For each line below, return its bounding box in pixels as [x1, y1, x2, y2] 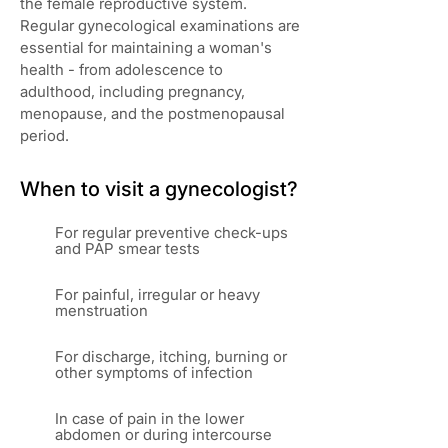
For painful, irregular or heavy [54, 285, 260, 304]
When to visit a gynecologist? [20, 177, 298, 201]
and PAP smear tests [54, 239, 200, 258]
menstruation [54, 301, 148, 320]
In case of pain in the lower [54, 409, 244, 428]
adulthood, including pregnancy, [20, 82, 245, 101]
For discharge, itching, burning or [54, 347, 287, 366]
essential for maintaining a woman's [20, 38, 272, 57]
